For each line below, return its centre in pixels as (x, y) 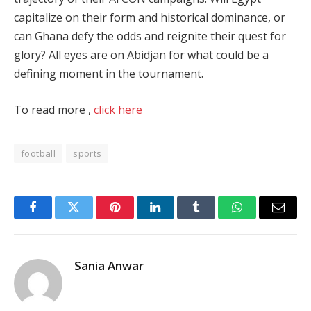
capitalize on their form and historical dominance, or (150, 18)
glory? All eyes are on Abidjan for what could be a (141, 55)
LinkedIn (177, 218)
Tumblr (214, 218)
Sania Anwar (109, 265)
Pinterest (135, 218)
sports (87, 153)
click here (118, 109)
